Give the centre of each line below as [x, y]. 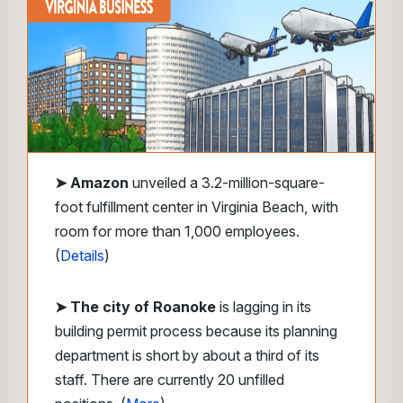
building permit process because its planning [196, 331]
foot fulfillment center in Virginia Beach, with [197, 207]
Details [82, 255]
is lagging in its [264, 307]
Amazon [99, 183]
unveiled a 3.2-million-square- [227, 183]
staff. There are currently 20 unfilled [170, 380]
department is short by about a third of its [187, 355]
